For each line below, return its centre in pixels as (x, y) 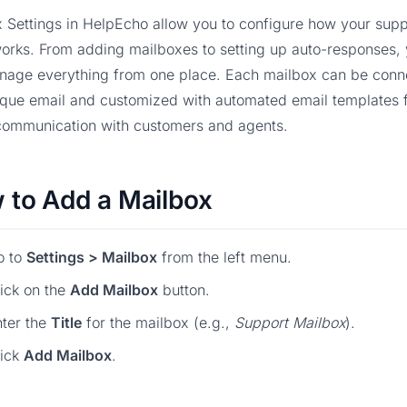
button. (184, 290)
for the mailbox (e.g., (158, 323)
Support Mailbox (290, 323)
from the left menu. (224, 258)
